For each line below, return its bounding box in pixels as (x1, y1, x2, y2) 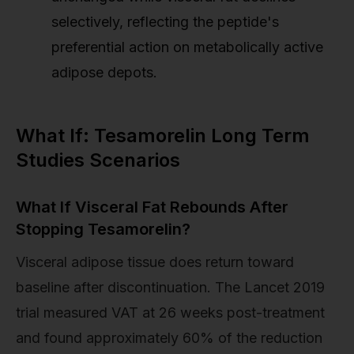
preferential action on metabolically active (51, 39, 323, 56)
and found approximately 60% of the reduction (16, 330, 322, 347)
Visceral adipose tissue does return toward (16, 254, 294, 271)
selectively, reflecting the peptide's (51, 13, 279, 31)
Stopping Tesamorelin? (16, 220, 190, 239)
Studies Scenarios (16, 149, 180, 172)
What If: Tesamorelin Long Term (16, 124, 310, 148)
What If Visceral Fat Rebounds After (16, 198, 288, 217)
